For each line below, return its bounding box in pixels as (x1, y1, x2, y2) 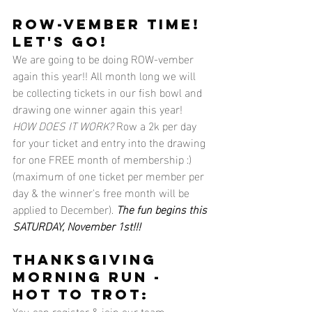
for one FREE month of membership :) (13, 148, 194, 169)
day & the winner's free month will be (13, 181, 192, 202)
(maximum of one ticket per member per (13, 164, 207, 185)
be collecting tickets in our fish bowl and (13, 81, 205, 102)
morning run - (13, 267, 168, 286)
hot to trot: (13, 285, 149, 303)
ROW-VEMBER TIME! (13, 15, 207, 33)
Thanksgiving (13, 250, 163, 268)
